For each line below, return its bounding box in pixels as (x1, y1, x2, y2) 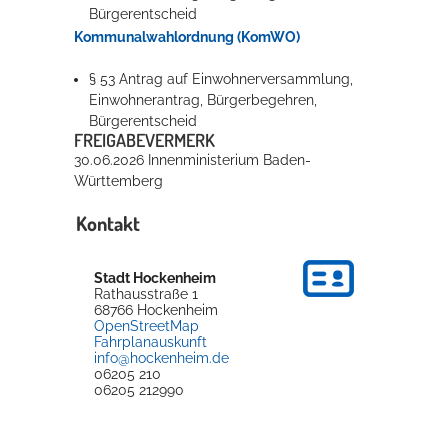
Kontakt (75, 210, 140, 237)
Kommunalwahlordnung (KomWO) (74, 28, 300, 45)
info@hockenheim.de (94, 350, 229, 367)
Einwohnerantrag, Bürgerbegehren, (89, 91, 318, 108)
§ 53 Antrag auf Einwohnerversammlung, (89, 70, 354, 87)
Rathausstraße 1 (94, 286, 198, 303)
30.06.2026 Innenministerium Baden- (74, 152, 311, 169)
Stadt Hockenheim (94, 270, 216, 287)
